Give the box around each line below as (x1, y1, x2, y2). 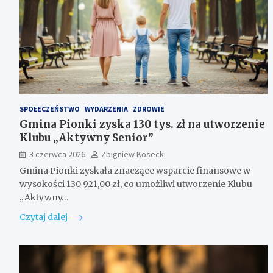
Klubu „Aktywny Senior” (19, 130, 154, 144)
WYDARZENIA (85, 104, 128, 113)
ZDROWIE (133, 104, 165, 113)
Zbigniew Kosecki (101, 148, 166, 160)
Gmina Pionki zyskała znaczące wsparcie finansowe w (19, 165, 250, 176)
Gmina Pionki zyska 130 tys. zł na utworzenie (19, 117, 265, 131)
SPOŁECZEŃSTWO (19, 104, 80, 113)
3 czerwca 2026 (29, 148, 85, 160)
